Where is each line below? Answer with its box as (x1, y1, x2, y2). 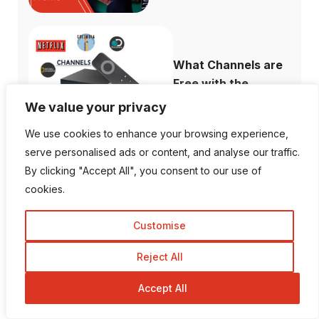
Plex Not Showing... (174, 187, 285, 202)
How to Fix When (174, 168, 271, 183)
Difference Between (174, 288, 290, 303)
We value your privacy (25, 100, 167, 115)
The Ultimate (174, 269, 248, 284)
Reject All (136, 251, 183, 263)
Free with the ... (172, 76, 262, 91)
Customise (133, 219, 186, 231)
